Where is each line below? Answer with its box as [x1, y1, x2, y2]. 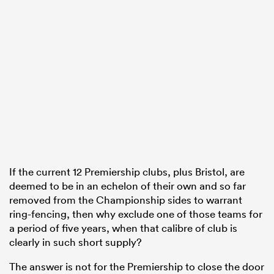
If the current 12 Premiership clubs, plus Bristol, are [9, 165, 245, 179]
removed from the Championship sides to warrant [9, 193, 242, 207]
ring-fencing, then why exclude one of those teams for [9, 207, 262, 221]
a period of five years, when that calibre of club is [9, 221, 237, 235]
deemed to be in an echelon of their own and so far [9, 179, 246, 193]
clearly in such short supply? [9, 235, 142, 249]
